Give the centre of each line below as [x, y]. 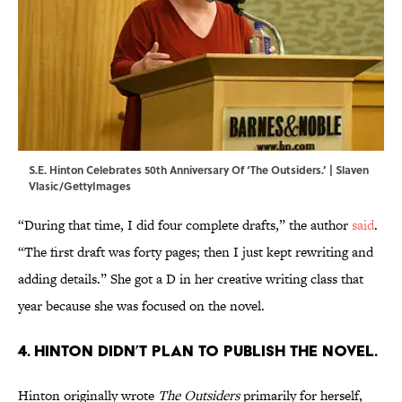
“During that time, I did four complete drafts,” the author [185, 225]
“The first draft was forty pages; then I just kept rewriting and [196, 252]
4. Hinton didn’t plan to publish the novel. [198, 351]
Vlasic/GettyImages [80, 186]
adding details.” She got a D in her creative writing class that [191, 279]
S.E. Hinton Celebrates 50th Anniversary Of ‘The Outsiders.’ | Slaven [199, 170]
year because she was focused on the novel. [141, 306]
